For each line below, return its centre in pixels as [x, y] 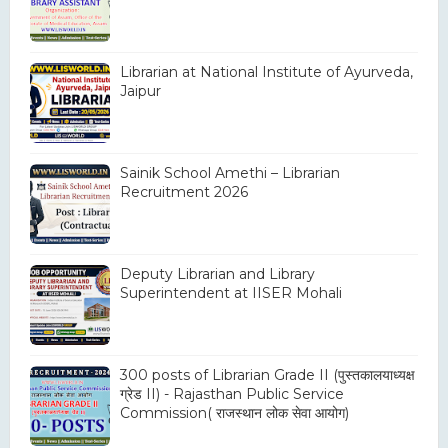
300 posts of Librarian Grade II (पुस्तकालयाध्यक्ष [267, 374]
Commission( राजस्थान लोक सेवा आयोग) [234, 412]
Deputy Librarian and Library [217, 273]
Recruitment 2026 [183, 191]
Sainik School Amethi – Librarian [229, 172]
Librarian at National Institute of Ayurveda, [266, 71]
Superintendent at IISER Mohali [230, 292]
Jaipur [140, 90]
